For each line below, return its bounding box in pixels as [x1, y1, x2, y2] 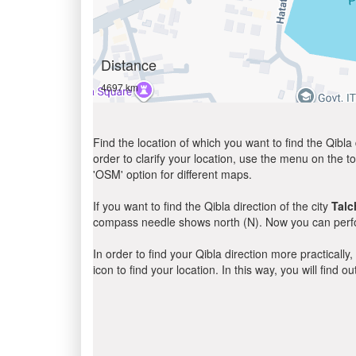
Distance [101, 54, 157, 75]
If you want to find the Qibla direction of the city [93, 198, 331, 214]
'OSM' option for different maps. [93, 166, 252, 182]
